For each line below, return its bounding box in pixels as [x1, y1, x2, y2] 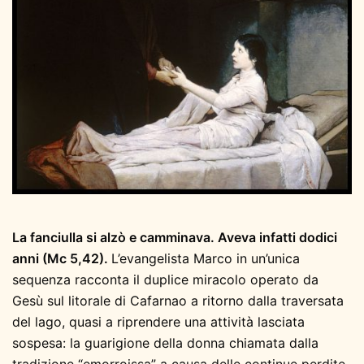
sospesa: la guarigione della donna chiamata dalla [12, 334, 318, 351]
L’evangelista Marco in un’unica [111, 249, 300, 266]
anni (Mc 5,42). [12, 249, 111, 266]
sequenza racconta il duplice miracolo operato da [12, 271, 318, 288]
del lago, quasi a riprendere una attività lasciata [12, 313, 305, 330]
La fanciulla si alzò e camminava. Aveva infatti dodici [12, 228, 337, 245]
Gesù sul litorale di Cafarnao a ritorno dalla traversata [12, 292, 344, 309]
